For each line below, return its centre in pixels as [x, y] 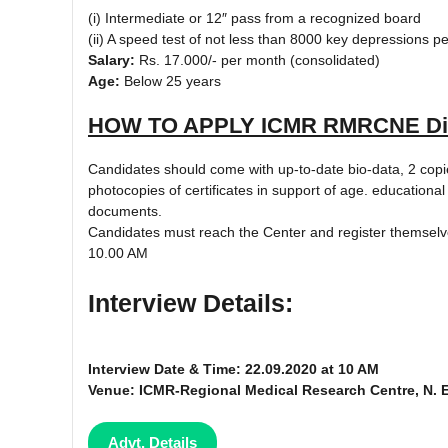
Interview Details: [190, 302]
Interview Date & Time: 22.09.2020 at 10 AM [233, 369]
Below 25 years [172, 80]
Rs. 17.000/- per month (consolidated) [257, 59]
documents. [125, 210]
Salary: [111, 59]
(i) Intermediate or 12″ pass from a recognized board [254, 17]
